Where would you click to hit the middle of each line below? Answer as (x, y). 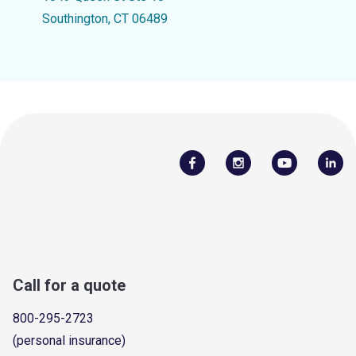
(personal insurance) (69, 340)
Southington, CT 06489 (104, 19)
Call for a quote (69, 285)
